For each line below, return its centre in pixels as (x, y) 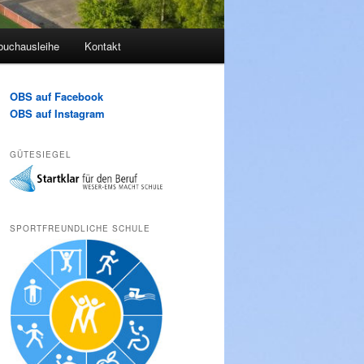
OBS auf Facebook (56, 97)
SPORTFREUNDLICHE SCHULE (80, 228)
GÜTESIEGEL (41, 154)
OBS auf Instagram (57, 114)
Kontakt (103, 46)
